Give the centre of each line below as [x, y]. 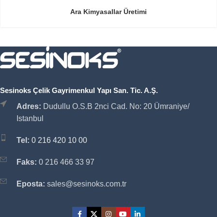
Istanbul [30, 119]
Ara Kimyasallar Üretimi [108, 12]
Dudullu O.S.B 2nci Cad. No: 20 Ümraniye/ [115, 107]
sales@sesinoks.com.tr [86, 184]
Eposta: [31, 184]
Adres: [29, 107]
